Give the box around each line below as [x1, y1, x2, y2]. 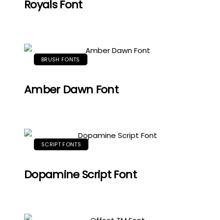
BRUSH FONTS [41, 55, 80, 63]
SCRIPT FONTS [41, 140, 82, 148]
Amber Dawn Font [24, 82, 119, 97]
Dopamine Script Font [24, 167, 137, 182]
